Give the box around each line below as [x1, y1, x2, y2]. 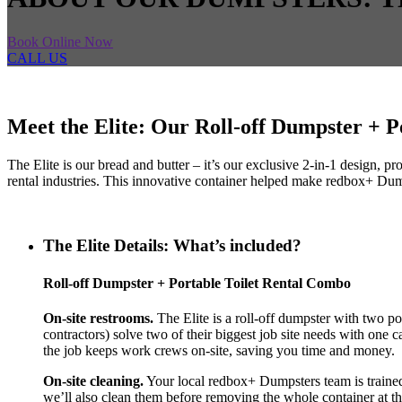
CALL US [7, 49, 67, 66]
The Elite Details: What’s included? [43, 236, 301, 256]
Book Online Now [7, 33, 113, 49]
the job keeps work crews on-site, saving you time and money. [43, 342, 395, 358]
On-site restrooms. [43, 310, 153, 326]
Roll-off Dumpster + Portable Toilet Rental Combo [43, 275, 351, 291]
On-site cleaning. [43, 372, 144, 389]
